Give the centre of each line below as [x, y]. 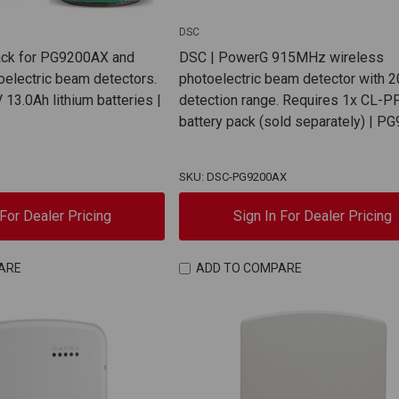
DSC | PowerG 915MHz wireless [282, 57]
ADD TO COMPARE [248, 269]
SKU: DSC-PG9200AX [233, 176]
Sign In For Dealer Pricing [312, 216]
